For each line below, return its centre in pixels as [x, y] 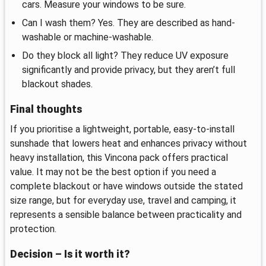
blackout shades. [57, 84]
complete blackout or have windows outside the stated [126, 186]
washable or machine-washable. [88, 37]
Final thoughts [46, 110]
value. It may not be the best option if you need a [113, 172]
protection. [33, 229]
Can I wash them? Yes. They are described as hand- [129, 23]
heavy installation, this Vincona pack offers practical [119, 158]
